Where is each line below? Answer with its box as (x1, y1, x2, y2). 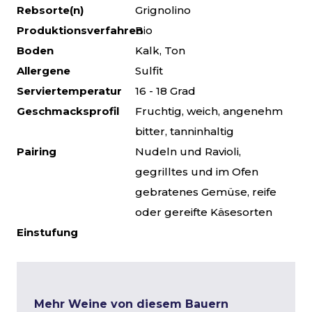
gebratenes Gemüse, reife (135, 185, 276, 198)
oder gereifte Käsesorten (135, 205, 272, 219)
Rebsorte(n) (17, 3, 84, 17)
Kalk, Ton (135, 44, 185, 57)
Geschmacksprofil (17, 104, 119, 118)
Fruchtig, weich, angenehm (135, 104, 283, 118)
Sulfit (135, 64, 163, 77)
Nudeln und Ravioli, (135, 145, 241, 158)
